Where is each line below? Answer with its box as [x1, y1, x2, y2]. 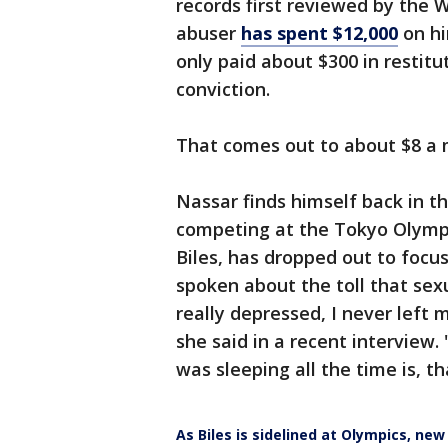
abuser [176, 21, 241, 46]
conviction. [176, 77, 270, 102]
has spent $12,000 [241, 21, 398, 46]
